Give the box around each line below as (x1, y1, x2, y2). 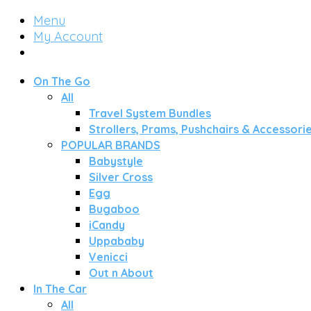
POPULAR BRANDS (61, 138, 160, 152)
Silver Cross (89, 170, 153, 184)
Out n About (89, 266, 153, 280)
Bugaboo (89, 202, 140, 216)
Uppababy (89, 234, 144, 248)
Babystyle (89, 154, 143, 168)
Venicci (89, 250, 128, 264)
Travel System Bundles (89, 106, 211, 120)
